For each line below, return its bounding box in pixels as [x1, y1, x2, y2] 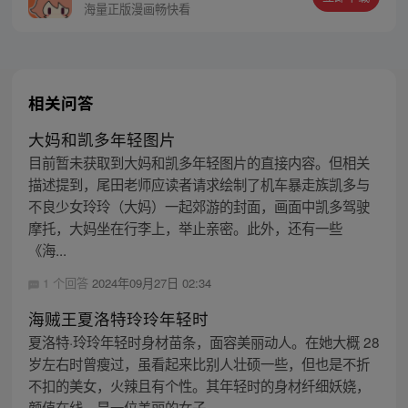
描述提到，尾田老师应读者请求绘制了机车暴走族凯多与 [27, 174, 370, 195]
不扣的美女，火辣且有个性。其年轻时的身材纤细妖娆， [27, 375, 370, 396]
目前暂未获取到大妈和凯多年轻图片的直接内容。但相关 [27, 152, 370, 173]
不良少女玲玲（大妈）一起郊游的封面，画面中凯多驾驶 [27, 196, 370, 217]
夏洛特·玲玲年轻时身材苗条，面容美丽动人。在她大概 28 [27, 331, 380, 352]
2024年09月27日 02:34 [91, 274, 211, 292]
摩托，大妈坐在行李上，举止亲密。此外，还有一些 [27, 218, 342, 239]
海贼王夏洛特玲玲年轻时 [27, 307, 209, 331]
